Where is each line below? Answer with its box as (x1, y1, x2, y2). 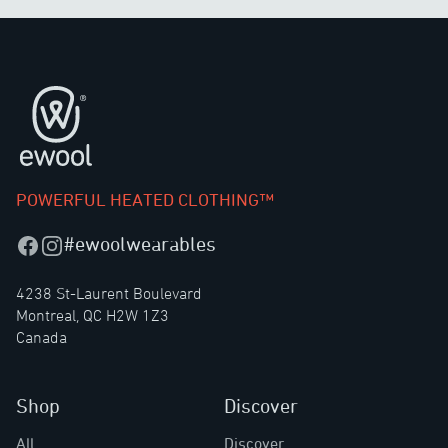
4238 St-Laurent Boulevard (16, 284, 202, 303)
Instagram (39, 235, 110, 254)
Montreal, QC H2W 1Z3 (16, 306, 169, 325)
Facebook (15, 235, 80, 254)
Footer (15, 87, 59, 106)
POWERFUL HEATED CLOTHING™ (16, 189, 274, 210)
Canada (16, 328, 67, 347)
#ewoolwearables (64, 232, 216, 256)
